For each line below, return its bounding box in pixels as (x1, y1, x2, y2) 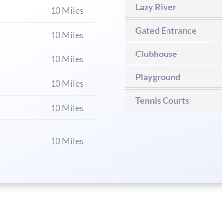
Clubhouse (135, 48, 177, 59)
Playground (135, 71, 180, 83)
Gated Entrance (135, 25, 197, 36)
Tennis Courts (135, 95, 189, 106)
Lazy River (135, 1, 176, 13)
